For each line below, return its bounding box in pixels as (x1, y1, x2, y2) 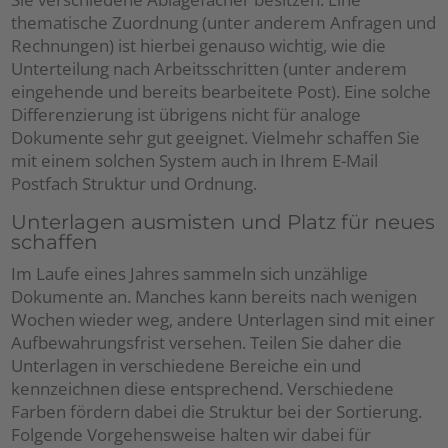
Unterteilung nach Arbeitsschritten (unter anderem (11, 57, 408, 81)
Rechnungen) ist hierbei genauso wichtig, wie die (11, 34, 387, 58)
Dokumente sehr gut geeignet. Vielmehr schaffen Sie (11, 126, 421, 150)
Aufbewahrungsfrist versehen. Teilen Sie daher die (11, 331, 403, 355)
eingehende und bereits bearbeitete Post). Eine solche (11, 80, 432, 104)
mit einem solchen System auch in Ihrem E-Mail (11, 149, 379, 173)
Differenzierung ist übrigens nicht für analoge (11, 103, 362, 127)
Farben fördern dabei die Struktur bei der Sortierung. (11, 400, 423, 424)
